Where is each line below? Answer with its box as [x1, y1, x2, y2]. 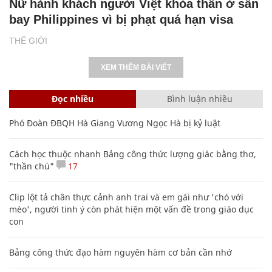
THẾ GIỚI [9, 35, 47, 46]
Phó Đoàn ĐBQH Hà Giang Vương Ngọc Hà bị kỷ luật [9, 117, 220, 129]
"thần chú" [9, 160, 54, 172]
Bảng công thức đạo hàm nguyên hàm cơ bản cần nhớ [9, 246, 232, 258]
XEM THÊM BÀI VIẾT [101, 63, 171, 72]
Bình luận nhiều [166, 92, 233, 104]
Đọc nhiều [52, 92, 93, 104]
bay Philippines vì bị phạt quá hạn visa [9, 12, 233, 26]
